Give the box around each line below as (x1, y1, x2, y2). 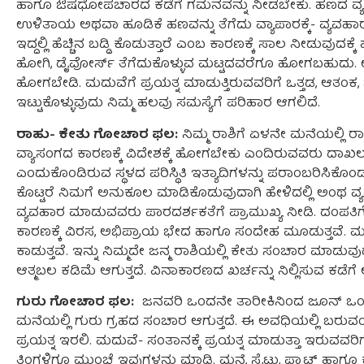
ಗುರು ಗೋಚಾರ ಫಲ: (16, 291, 134, 314)
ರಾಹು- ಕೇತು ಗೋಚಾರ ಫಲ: (16, 123, 178, 147)
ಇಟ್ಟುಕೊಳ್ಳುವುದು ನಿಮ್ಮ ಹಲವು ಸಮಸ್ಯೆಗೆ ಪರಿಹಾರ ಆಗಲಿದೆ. (16, 93, 320, 116)
